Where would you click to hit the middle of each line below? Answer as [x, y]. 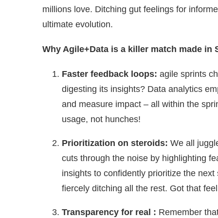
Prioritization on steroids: [116, 143]
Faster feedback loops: [111, 74]
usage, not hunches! [101, 119]
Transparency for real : [109, 212]
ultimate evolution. [78, 24]
